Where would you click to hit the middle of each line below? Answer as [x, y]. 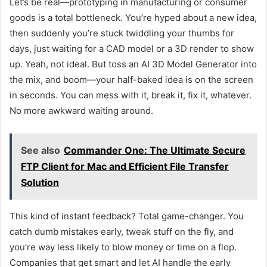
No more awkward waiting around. [81, 110]
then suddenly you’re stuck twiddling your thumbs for [122, 33]
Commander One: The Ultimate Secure [155, 150]
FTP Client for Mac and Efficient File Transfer [125, 166]
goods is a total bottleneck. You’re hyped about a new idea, [133, 17]
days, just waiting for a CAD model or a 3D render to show [132, 48]
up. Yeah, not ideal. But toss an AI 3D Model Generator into [133, 64]
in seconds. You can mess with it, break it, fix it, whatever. [131, 95]
